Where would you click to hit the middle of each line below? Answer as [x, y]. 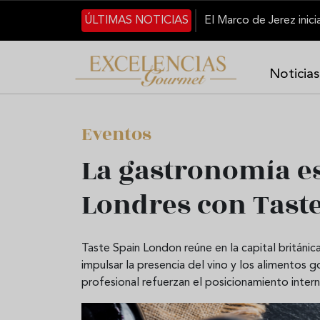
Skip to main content [134, 8]
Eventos [116, 134]
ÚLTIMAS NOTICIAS [137, 21]
